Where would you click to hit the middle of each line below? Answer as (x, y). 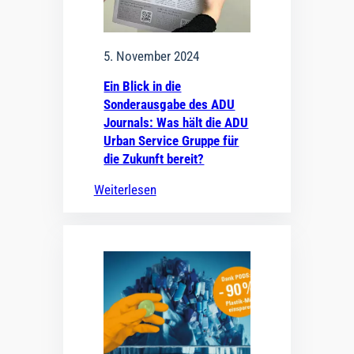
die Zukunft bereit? (154, 158)
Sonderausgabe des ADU (169, 104)
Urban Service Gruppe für (171, 140)
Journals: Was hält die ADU (176, 122)
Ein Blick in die (143, 86)
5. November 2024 (152, 56)
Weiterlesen (125, 189)
